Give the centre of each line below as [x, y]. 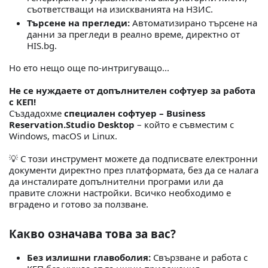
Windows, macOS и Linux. [63, 136]
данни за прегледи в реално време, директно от [133, 34]
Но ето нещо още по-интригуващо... [89, 68]
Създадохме [36, 113]
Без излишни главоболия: [89, 257]
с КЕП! [22, 102]
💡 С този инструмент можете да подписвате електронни [133, 158]
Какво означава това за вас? [92, 234]
